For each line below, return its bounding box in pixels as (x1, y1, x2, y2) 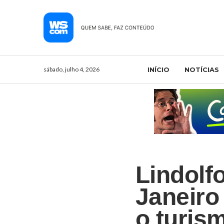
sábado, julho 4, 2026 (43, 65, 99, 73)
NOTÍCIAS (184, 65, 219, 73)
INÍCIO (147, 65, 169, 73)
